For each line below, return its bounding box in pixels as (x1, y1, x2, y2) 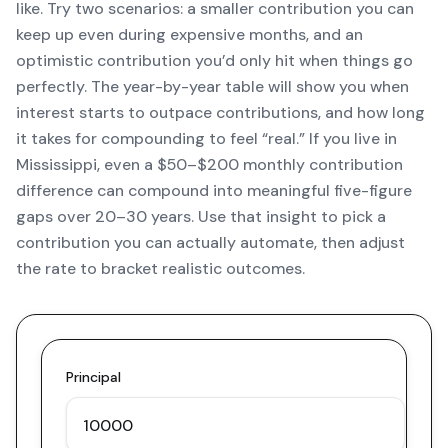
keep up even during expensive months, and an (16, 24, 363, 45)
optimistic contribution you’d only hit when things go (16, 50, 413, 71)
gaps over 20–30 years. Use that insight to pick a (16, 206, 386, 227)
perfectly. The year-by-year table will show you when (16, 76, 409, 97)
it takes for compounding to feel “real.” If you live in (16, 128, 397, 149)
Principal (66, 368, 121, 386)
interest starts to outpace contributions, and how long (16, 102, 425, 123)
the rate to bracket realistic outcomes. (16, 258, 305, 279)
